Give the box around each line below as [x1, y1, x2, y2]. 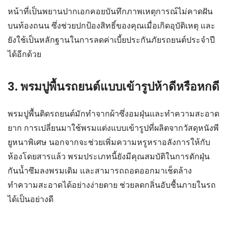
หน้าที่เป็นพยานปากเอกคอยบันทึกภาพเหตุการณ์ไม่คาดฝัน [8, 6, 213, 16]
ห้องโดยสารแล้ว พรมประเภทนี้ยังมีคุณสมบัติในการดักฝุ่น [8, 151, 210, 161]
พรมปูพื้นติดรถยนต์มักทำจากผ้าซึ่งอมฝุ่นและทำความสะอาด [8, 108, 219, 119]
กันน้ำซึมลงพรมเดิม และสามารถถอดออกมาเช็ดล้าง [8, 165, 192, 176]
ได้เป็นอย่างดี [8, 194, 53, 204]
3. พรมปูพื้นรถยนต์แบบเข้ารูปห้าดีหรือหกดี [8, 78, 219, 95]
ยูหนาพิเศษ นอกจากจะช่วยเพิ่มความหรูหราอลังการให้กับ [8, 137, 210, 147]
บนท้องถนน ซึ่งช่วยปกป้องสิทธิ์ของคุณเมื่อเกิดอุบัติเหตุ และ [8, 20, 215, 31]
